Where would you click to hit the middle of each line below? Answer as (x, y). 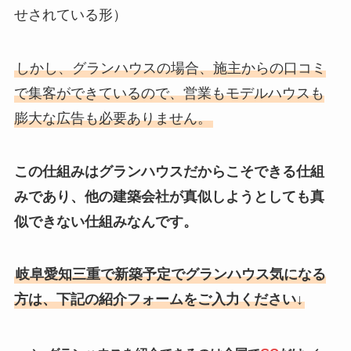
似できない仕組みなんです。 (105, 221)
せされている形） (70, 14)
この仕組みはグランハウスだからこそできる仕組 (169, 171)
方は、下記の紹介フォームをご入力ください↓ (158, 300)
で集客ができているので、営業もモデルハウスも (169, 93)
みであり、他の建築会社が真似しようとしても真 (169, 196)
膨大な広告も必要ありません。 (112, 118)
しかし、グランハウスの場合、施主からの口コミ (170, 68)
